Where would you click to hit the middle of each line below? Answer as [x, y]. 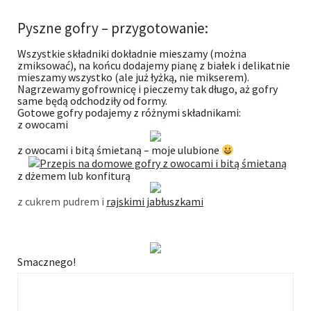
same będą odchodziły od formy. [92, 100]
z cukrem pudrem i [62, 201]
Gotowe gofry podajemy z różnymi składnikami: [129, 112]
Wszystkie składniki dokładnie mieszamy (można [132, 53]
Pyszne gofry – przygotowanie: [116, 28]
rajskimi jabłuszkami [155, 201]
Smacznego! [47, 262]
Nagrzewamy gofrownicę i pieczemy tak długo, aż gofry [148, 89]
